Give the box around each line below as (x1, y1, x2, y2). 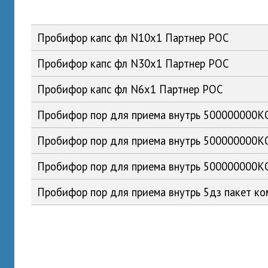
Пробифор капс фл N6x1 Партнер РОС (37, 82, 224, 96)
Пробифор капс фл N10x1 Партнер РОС (37, 31, 230, 45)
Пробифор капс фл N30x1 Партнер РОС (37, 56, 230, 71)
